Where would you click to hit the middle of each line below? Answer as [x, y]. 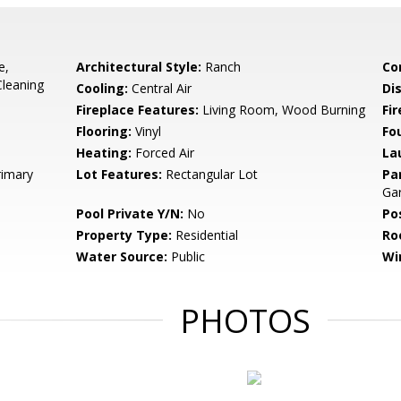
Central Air [160, 88]
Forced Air [163, 153]
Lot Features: [119, 174]
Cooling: [102, 88]
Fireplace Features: [138, 110]
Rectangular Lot [210, 174]
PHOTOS [245, 321]
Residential [205, 235]
